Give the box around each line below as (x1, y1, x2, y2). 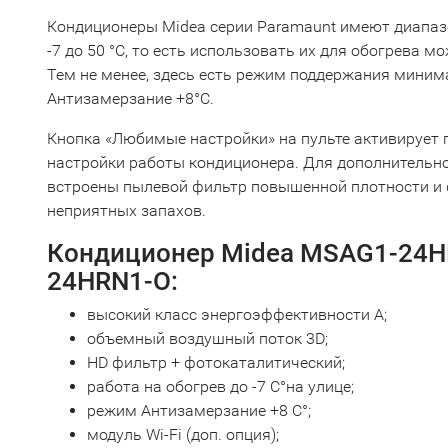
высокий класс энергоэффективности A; (87, 305, 387, 324)
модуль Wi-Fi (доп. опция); (87, 425, 279, 444)
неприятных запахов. (47, 201, 206, 220)
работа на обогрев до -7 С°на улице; (87, 377, 354, 396)
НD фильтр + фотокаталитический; (87, 353, 345, 372)
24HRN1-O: (47, 266, 178, 296)
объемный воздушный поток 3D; (87, 329, 328, 348)
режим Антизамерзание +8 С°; (87, 401, 311, 420)
